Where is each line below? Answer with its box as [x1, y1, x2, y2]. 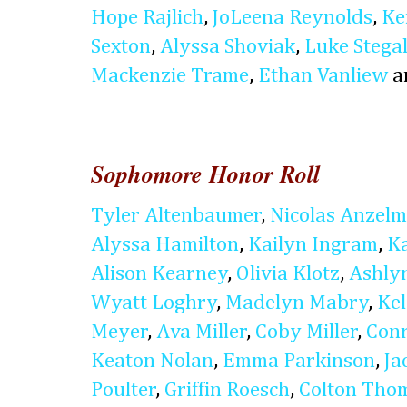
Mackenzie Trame [91, 65, 249, 86]
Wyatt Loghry [91, 293, 217, 314]
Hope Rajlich [91, 6, 203, 28]
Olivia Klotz [236, 263, 340, 285]
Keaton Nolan [91, 351, 213, 372]
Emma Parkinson [223, 351, 375, 372]
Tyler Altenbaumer [91, 205, 262, 227]
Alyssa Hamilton [91, 234, 239, 256]
